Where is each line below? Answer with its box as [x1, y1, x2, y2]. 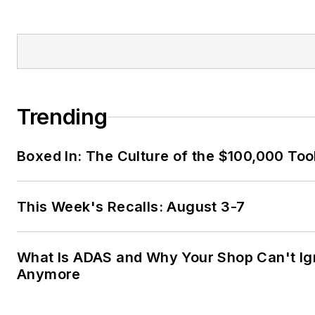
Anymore [17, 266, 81, 283]
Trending [17, 104, 108, 130]
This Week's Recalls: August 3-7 [17, 198, 246, 216]
